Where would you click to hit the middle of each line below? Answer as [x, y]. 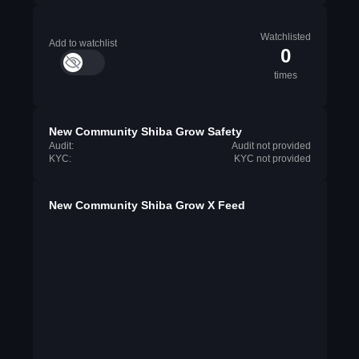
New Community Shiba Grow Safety [145, 131]
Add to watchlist [83, 43]
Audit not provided [271, 146]
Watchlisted [285, 37]
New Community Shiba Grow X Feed [147, 205]
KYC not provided [272, 159]
